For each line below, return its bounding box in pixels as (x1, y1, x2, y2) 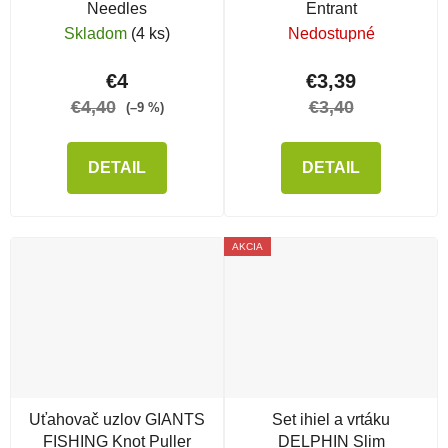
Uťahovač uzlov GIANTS (29, 410, 205, 428)
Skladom (64, 25, 131, 43)
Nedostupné (287, 25, 375, 43)
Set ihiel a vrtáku (272, 410, 390, 428)
